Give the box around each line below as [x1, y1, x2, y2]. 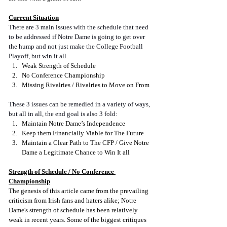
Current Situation [9, 14, 59, 22]
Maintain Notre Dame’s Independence [22, 120, 125, 128]
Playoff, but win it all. [9, 52, 68, 60]
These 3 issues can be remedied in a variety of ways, [9, 100, 152, 108]
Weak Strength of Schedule [22, 62, 96, 70]
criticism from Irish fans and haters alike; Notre [9, 197, 138, 205]
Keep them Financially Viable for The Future [22, 129, 144, 137]
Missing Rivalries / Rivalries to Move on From [22, 81, 149, 89]
